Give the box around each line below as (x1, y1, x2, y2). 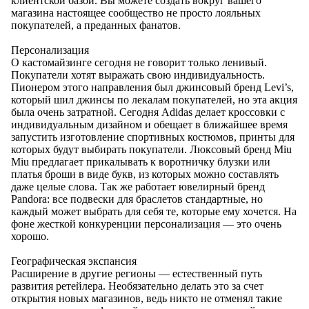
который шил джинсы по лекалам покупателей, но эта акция (11, 94, 297, 106)
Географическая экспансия (11, 255, 137, 268)
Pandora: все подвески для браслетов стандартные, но (11, 193, 263, 206)
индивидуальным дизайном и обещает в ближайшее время (11, 119, 288, 131)
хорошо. (11, 230, 49, 243)
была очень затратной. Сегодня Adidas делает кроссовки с (11, 106, 285, 119)
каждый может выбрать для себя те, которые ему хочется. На (11, 206, 297, 218)
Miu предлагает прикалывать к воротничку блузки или (11, 156, 270, 168)
